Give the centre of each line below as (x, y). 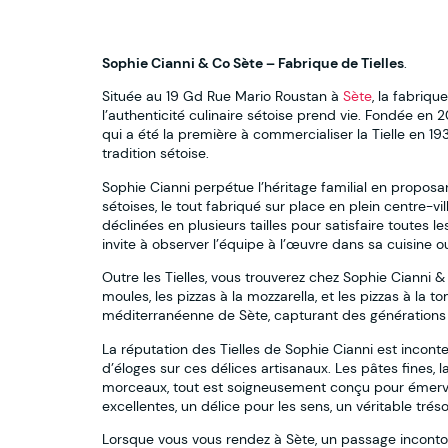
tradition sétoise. (155, 153)
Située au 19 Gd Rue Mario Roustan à (222, 96)
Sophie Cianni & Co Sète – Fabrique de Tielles (253, 63)
